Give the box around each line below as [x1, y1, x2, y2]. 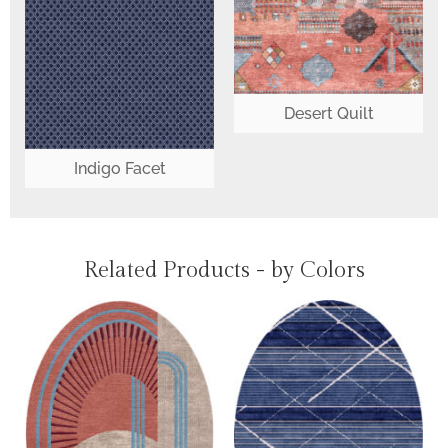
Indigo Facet [73, 159, 166, 179]
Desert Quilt [283, 103, 374, 123]
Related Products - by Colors [83, 257, 365, 284]
